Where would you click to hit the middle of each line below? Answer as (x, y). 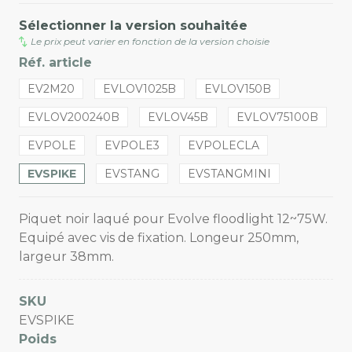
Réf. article (55, 63)
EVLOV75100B (277, 117)
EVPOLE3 (132, 146)
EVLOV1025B (139, 89)
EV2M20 (51, 89)
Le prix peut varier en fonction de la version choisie (150, 42)
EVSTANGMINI (229, 174)
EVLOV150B (238, 89)
